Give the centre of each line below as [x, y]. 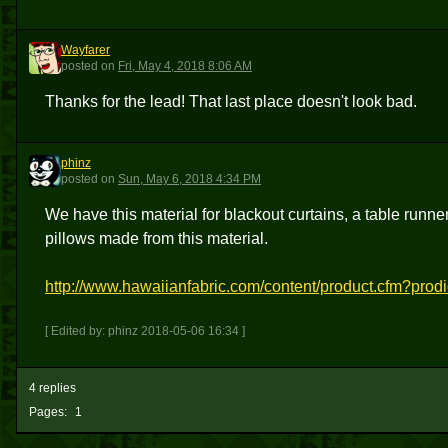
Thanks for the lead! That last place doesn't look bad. [231, 101]
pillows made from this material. [156, 238]
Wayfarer [85, 50]
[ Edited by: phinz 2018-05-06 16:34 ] [145, 331]
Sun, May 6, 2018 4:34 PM [189, 179]
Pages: [48, 412]
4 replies [52, 388]
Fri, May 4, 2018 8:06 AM [185, 66]
